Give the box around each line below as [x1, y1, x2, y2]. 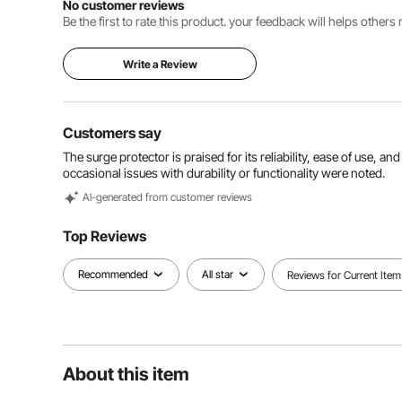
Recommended [78, 267, 148, 281]
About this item [63, 363, 189, 385]
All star [202, 267, 233, 281]
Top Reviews [63, 227, 146, 245]
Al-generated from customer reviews [83, 190, 252, 204]
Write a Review [122, 57, 197, 71]
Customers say [63, 124, 162, 142]
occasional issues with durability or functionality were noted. [63, 165, 385, 180]
